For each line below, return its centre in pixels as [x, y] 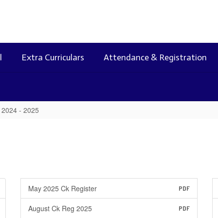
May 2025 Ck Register [62, 188]
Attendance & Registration [155, 57]
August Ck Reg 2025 [60, 208]
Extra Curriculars [53, 57]
